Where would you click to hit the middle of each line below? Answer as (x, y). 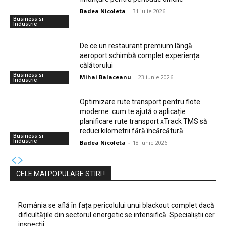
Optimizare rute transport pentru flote (140, 102)
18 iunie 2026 (150, 143)
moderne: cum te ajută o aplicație (133, 112)
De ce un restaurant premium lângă (136, 46)
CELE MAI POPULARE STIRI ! (61, 174)
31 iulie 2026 (149, 11)
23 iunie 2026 (156, 77)
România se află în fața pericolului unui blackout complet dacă (116, 206)
